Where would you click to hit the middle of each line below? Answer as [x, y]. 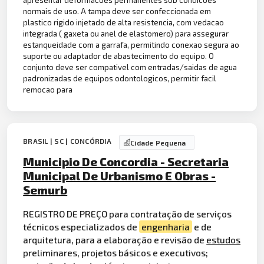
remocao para [48, 90]
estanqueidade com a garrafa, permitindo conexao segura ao [131, 45]
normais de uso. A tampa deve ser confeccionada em [117, 11]
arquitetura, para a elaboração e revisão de [115, 240]
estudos [224, 240]
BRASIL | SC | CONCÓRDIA [68, 141]
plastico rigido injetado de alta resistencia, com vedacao [124, 23]
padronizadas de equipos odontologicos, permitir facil [120, 79]
